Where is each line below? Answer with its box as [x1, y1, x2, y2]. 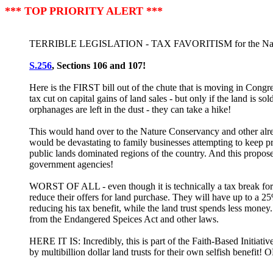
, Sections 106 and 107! [52, 60, 146, 71]
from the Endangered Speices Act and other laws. [29, 214, 219, 224]
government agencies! [29, 159, 113, 169]
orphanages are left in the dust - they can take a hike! [29, 104, 231, 115]
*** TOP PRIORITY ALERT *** [5, 5, 163, 17]
